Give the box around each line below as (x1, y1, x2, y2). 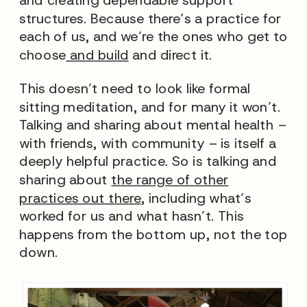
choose (19, 45, 66, 64)
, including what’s (140, 188, 251, 206)
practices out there (19, 188, 141, 206)
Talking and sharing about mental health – (19, 116, 286, 134)
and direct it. (128, 45, 212, 64)
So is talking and (168, 152, 277, 170)
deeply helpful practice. (19, 152, 169, 170)
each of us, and (19, 27, 121, 45)
